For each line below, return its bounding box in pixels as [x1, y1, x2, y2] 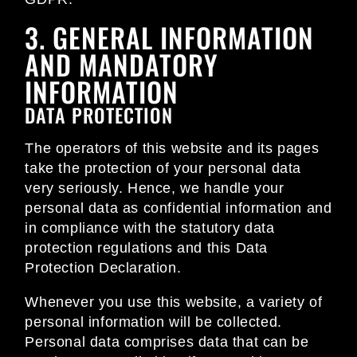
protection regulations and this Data [25, 240, 268, 257]
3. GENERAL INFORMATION [25, 17, 315, 58]
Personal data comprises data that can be [25, 334, 309, 351]
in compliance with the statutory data [25, 220, 275, 237]
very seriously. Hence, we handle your [25, 180, 284, 197]
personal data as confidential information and [25, 200, 332, 217]
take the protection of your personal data [25, 160, 301, 177]
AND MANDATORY [25, 44, 219, 85]
